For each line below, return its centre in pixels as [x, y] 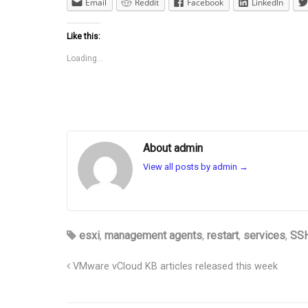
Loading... [85, 58]
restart [223, 235]
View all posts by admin [191, 167]
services [264, 235]
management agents [153, 235]
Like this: [84, 36]
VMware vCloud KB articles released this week [174, 266]
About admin [173, 148]
